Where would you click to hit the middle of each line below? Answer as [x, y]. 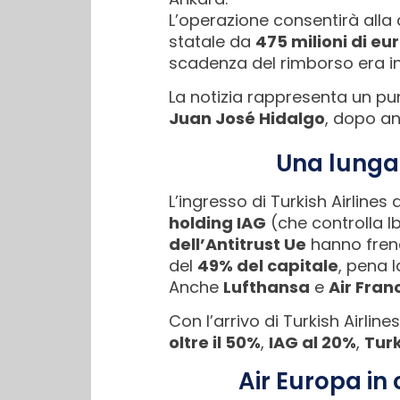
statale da [212, 41]
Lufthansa [267, 287]
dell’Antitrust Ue [237, 244]
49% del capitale [268, 265]
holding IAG [217, 222]
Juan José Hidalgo [247, 119]
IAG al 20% [312, 342]
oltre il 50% [215, 342]
